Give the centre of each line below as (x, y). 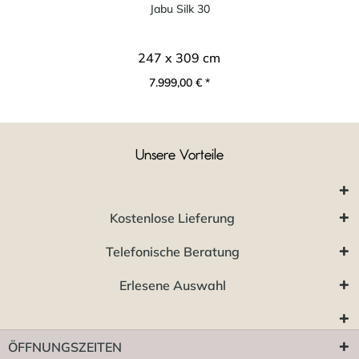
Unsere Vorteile (179, 155)
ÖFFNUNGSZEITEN (65, 347)
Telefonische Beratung (172, 251)
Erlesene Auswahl (172, 285)
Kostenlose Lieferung (172, 218)
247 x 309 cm (179, 57)
